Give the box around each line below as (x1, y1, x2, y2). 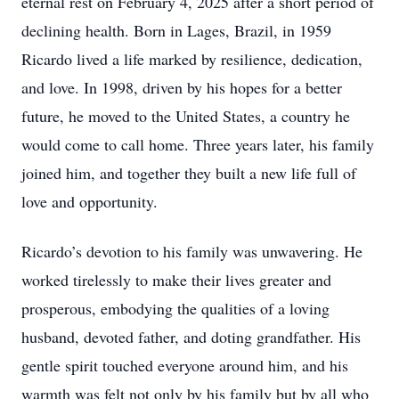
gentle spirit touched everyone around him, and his (21, 354, 348, 376)
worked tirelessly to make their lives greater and (21, 269, 331, 290)
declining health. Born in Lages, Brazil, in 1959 (21, 20, 331, 41)
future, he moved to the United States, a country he (21, 105, 350, 126)
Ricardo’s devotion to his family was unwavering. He (21, 240, 362, 262)
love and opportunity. (21, 191, 163, 212)
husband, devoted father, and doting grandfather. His (21, 326, 361, 347)
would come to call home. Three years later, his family (21, 134, 374, 155)
